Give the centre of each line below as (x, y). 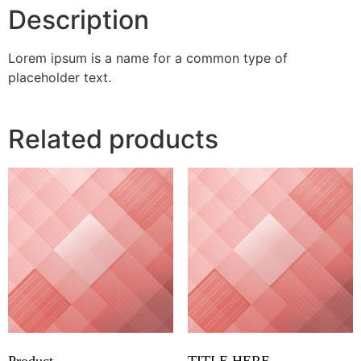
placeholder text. (60, 77)
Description (79, 19)
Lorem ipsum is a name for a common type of (148, 58)
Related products (113, 139)
